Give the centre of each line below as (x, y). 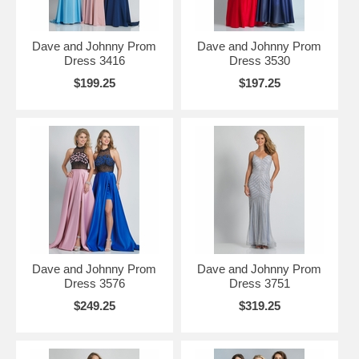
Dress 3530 (259, 61)
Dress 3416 (94, 61)
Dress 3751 (259, 283)
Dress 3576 (94, 283)
